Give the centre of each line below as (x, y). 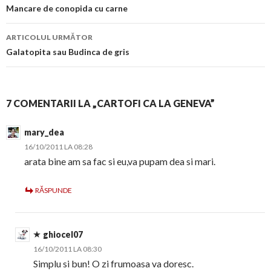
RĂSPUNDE (54, 191)
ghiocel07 (63, 235)
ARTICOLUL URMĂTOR (49, 38)
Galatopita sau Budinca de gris (68, 52)
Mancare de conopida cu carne (67, 8)
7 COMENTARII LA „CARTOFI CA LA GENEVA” (110, 103)
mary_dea (44, 132)
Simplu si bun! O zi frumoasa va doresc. (113, 264)
